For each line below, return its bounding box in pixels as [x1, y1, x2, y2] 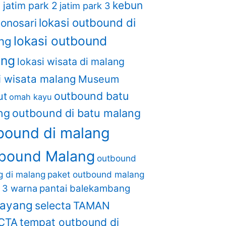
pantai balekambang [39, 183, 131, 194]
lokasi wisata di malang [17, 55, 125, 68]
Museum [78, 73, 120, 85]
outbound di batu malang [12, 106, 141, 120]
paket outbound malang [47, 169, 145, 180]
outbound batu [54, 89, 129, 102]
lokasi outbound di [39, 16, 136, 29]
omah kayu [9, 92, 52, 102]
